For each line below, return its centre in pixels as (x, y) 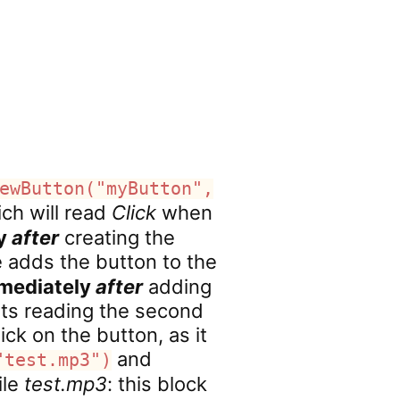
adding (178, 287)
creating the (117, 237)
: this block (158, 384)
